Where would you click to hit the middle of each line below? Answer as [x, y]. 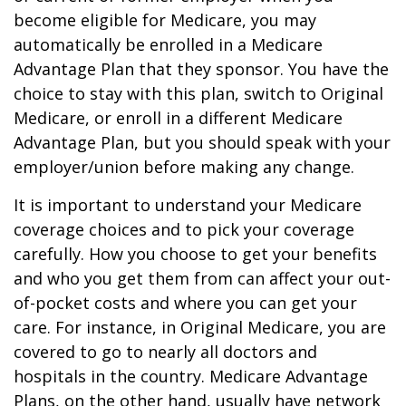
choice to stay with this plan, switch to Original [198, 93]
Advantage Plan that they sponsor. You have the [201, 69]
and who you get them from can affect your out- [202, 278]
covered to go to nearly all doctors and [165, 352]
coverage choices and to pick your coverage [184, 229]
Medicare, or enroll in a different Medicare [178, 118]
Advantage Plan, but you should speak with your [202, 142]
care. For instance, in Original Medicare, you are [200, 327]
